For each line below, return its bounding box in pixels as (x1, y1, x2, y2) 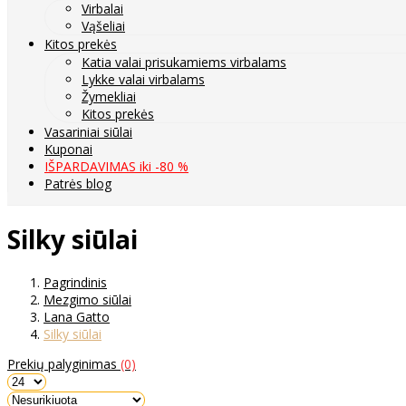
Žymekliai (82, 87, 136, 105)
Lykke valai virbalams (82, 70, 205, 88)
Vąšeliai (82, 16, 125, 34)
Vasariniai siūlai (44, 122, 132, 140)
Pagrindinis (43, 274, 107, 292)
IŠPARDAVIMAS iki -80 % (44, 157, 188, 175)
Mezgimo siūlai (43, 291, 131, 309)
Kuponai (44, 140, 92, 158)
